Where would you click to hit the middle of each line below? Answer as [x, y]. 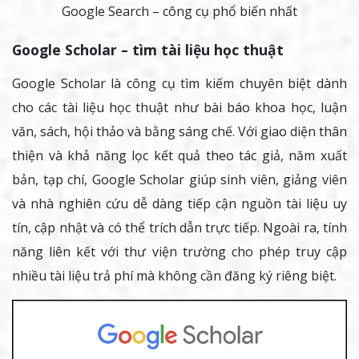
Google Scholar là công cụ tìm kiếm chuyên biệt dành [179, 83]
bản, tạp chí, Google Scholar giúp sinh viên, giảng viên [179, 179]
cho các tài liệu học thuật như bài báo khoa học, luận [179, 107]
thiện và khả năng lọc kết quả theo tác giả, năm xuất [179, 155]
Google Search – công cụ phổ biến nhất [179, 11]
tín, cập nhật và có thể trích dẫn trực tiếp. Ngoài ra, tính [179, 227]
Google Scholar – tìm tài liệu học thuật [148, 49]
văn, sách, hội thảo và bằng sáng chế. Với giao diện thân [179, 131]
